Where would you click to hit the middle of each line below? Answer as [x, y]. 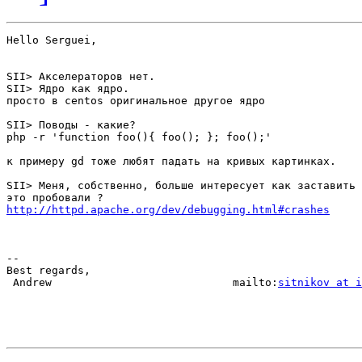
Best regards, [48, 271]
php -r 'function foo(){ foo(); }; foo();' [139, 137]
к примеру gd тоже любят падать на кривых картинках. [171, 162]
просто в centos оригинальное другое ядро [136, 101]
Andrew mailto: [142, 283]
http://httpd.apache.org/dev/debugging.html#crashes [168, 210]
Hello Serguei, [52, 40]
